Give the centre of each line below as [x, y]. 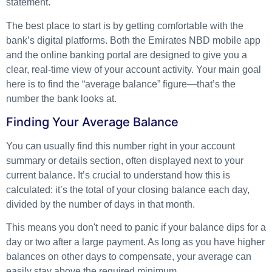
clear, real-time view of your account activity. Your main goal [134, 69]
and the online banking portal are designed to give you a [127, 55]
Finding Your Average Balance [92, 122]
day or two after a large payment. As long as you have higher [135, 242]
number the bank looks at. [61, 98]
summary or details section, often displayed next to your [125, 160]
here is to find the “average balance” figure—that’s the [121, 84]
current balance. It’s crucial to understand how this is [118, 175]
